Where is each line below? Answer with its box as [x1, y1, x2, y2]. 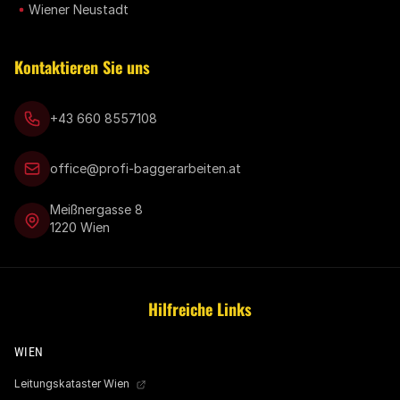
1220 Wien [50, 220, 110, 235]
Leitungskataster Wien [14, 377, 132, 390]
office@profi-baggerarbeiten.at [50, 161, 241, 176]
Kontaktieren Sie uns [14, 55, 150, 79]
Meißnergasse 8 [50, 202, 143, 217]
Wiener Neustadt [29, 2, 129, 17]
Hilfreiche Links [148, 297, 252, 321]
